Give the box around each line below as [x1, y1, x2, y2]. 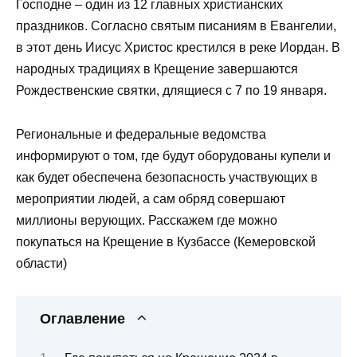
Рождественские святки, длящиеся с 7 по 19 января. [16, 84, 327, 98]
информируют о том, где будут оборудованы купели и [16, 148, 331, 163]
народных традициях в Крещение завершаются [16, 62, 298, 76]
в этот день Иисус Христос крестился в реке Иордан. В [16, 41, 340, 55]
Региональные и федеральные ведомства [16, 127, 266, 141]
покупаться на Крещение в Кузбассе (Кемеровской [16, 234, 316, 249]
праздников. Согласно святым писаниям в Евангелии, [16, 19, 336, 33]
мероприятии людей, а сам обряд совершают [16, 191, 285, 206]
